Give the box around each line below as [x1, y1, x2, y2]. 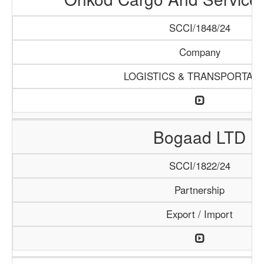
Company [179, 45, 220, 59]
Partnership [174, 183, 225, 197]
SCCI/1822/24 [169, 159, 230, 173]
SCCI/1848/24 [169, 21, 230, 35]
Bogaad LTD [153, 125, 246, 148]
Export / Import [166, 207, 233, 221]
